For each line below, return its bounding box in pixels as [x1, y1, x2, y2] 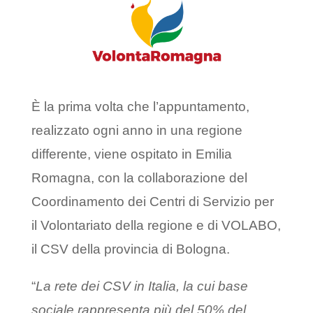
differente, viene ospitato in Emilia [31, 147, 232, 162]
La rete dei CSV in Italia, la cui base [35, 279, 248, 294]
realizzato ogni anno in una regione [31, 123, 242, 138]
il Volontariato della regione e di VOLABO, [31, 218, 281, 233]
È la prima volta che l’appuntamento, [31, 99, 249, 115]
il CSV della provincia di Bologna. [31, 242, 230, 257]
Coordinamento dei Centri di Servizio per [31, 194, 274, 210]
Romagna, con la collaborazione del [31, 170, 247, 186]
